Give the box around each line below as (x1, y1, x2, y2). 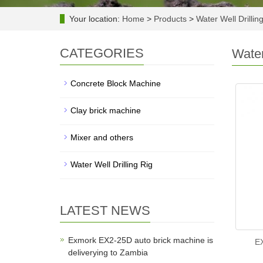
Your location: (69, 14, 122, 23)
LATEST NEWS (60, 203, 150, 218)
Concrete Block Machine (70, 79, 161, 88)
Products (154, 14, 189, 23)
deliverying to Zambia (68, 248, 148, 257)
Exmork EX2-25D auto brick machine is (68, 235, 213, 245)
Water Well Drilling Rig (70, 160, 153, 169)
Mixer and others (70, 133, 133, 142)
